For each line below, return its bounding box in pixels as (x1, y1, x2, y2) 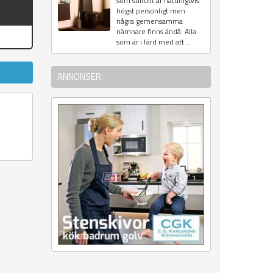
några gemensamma (116, 15, 183, 27)
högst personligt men (116, 5, 185, 17)
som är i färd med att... (116, 36, 190, 48)
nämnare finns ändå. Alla (116, 26, 196, 38)
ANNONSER (57, 69, 101, 84)
